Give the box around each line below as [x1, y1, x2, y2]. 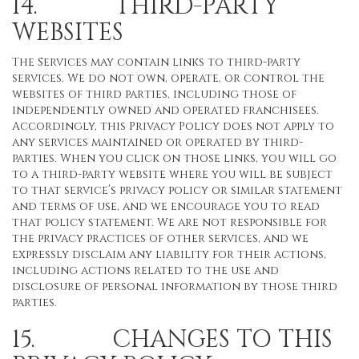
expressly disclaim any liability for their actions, [12, 247, 326, 262]
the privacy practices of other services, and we [12, 231, 309, 246]
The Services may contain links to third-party [12, 54, 301, 70]
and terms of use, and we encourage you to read [12, 199, 320, 214]
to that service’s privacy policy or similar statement [12, 183, 342, 198]
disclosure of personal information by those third [12, 279, 337, 294]
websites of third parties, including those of [12, 87, 296, 102]
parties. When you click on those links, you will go [12, 151, 337, 166]
